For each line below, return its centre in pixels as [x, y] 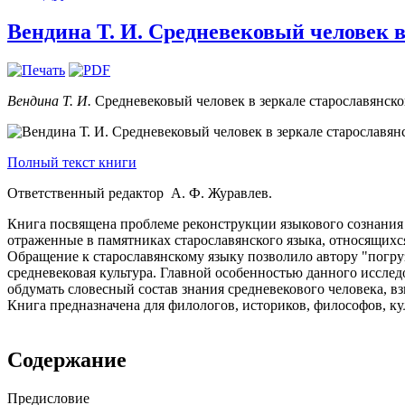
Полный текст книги [72, 162]
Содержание [67, 359]
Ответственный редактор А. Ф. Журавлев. [140, 193]
